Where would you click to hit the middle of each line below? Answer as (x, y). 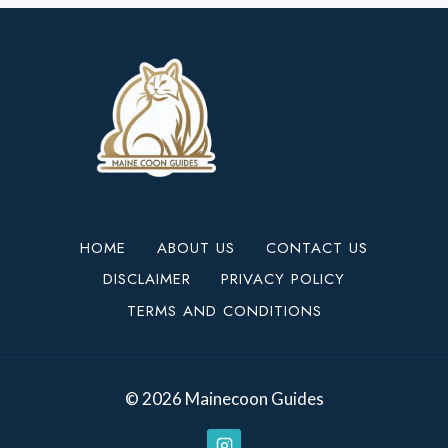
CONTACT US (316, 247)
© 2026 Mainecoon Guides (224, 398)
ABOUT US (196, 247)
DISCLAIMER (146, 279)
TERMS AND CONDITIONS (224, 310)
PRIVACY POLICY (283, 279)
